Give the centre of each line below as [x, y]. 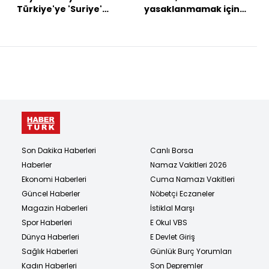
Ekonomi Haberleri [54, 179]
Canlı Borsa [172, 150]
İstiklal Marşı [172, 208]
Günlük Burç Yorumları [191, 251]
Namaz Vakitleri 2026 [189, 165]
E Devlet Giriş [173, 237]
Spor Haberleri [47, 222]
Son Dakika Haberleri [59, 150]
